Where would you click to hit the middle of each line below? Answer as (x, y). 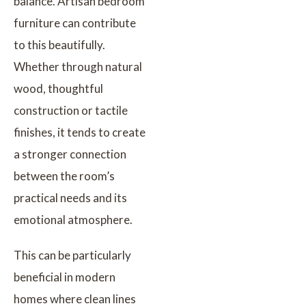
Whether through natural (78, 66)
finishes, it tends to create (80, 132)
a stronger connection (70, 154)
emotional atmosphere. (73, 219)
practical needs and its (70, 197)
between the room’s (64, 176)
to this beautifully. (59, 44)
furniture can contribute (75, 23)
